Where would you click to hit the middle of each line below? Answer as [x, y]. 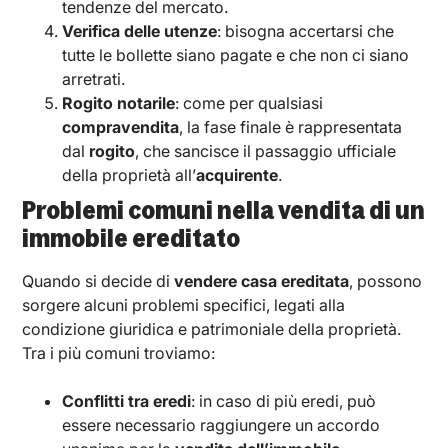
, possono [386, 280]
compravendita [121, 126]
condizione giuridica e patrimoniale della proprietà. [212, 328]
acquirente [237, 174]
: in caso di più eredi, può [284, 400]
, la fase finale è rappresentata [291, 126]
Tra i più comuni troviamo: [119, 352]
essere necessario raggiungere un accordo [221, 424]
